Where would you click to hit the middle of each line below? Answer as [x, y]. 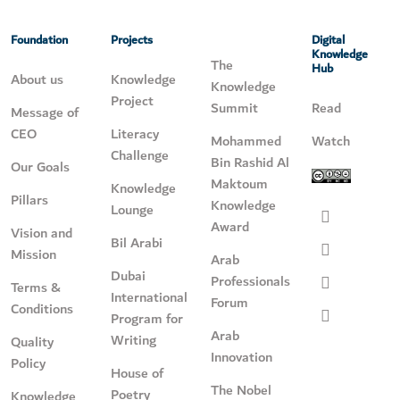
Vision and [42, 233]
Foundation [39, 40]
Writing [133, 341]
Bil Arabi [137, 243]
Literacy [135, 134]
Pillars [29, 200]
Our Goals [40, 167]
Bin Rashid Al [250, 163]
